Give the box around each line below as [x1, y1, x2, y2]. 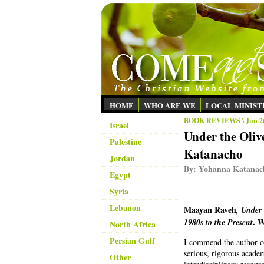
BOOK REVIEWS [184, 115, 240, 126]
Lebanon [110, 202, 141, 214]
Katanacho [184, 145, 243, 163]
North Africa [110, 218, 156, 230]
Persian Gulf [110, 235, 155, 247]
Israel [110, 119, 129, 131]
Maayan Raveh [184, 203, 236, 216]
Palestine [110, 136, 141, 148]
